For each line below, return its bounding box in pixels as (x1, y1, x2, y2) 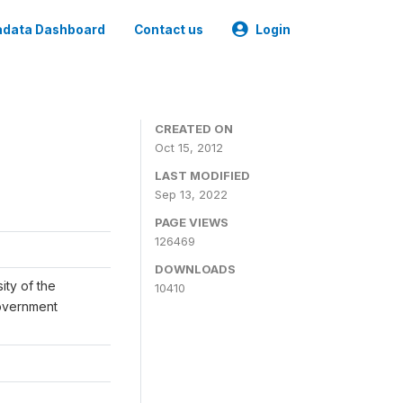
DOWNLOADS (155, 262, 236, 276)
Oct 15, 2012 (155, 140, 223, 155)
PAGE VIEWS (155, 215, 228, 229)
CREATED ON (155, 121, 233, 136)
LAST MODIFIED (155, 168, 250, 183)
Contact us (134, 22, 203, 37)
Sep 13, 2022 (155, 187, 228, 201)
